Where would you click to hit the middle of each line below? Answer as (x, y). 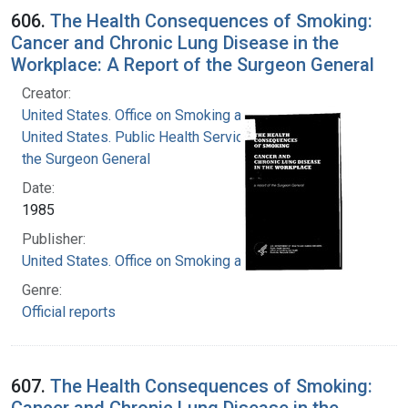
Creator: (46, 93)
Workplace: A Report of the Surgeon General (193, 64)
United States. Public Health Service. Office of (167, 137)
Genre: (42, 290)
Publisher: (54, 239)
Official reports (69, 311)
